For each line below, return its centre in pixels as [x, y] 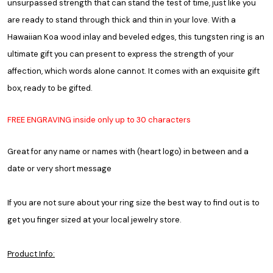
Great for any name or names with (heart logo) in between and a [128, 151]
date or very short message [59, 168]
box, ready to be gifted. [51, 88]
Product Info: [31, 253]
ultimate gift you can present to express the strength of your [121, 54]
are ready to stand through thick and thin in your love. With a [122, 19]
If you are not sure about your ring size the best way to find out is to [133, 202]
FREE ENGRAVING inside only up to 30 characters [99, 119]
